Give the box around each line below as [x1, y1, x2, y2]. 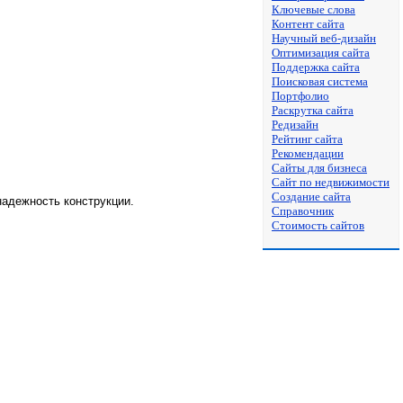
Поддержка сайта [272, 60, 360, 74]
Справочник [272, 204, 334, 218]
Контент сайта [272, 17, 345, 31]
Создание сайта [272, 190, 351, 203]
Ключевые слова [272, 3, 355, 16]
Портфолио [272, 89, 329, 103]
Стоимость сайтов [272, 219, 364, 232]
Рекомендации [272, 147, 344, 160]
